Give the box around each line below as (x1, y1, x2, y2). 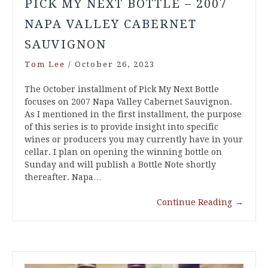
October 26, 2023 (75, 60, 155, 69)
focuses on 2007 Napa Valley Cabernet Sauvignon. (25, 97, 232, 107)
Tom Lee (25, 60, 65, 69)
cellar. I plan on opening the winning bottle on (25, 147, 222, 157)
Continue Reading (157, 197, 232, 208)
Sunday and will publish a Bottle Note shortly (25, 160, 216, 170)
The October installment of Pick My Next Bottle (25, 84, 219, 95)
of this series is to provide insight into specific (25, 122, 218, 132)
